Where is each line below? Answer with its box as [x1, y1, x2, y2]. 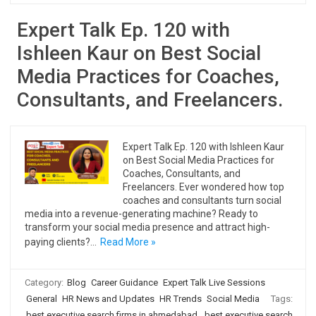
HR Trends [159, 293, 202, 304]
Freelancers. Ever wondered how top [123, 181, 285, 193]
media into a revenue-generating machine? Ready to [25, 208, 258, 219]
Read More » [100, 236, 156, 248]
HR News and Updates [62, 293, 154, 304]
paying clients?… [25, 236, 97, 248]
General [26, 293, 57, 304]
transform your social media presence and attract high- [25, 221, 270, 233]
